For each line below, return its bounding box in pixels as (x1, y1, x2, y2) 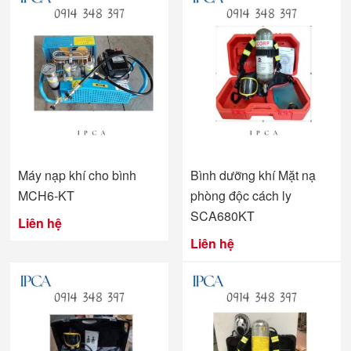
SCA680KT (190, 207, 255, 226)
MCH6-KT (18, 186, 74, 205)
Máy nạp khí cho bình (18, 166, 136, 185)
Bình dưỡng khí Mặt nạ (190, 166, 317, 185)
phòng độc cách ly (190, 186, 292, 205)
